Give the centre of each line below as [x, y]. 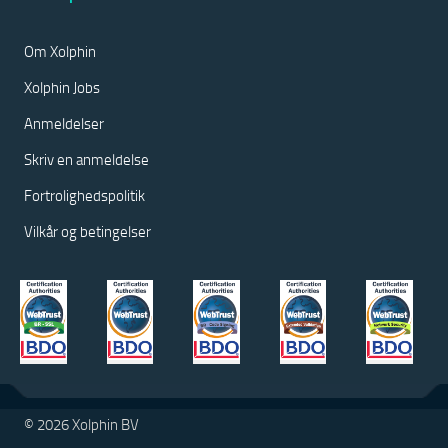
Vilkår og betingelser [87, 231]
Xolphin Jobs [62, 87]
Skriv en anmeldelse [86, 159]
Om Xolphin [60, 51]
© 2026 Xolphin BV [81, 424]
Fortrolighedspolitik [84, 195]
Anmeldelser [64, 123]
